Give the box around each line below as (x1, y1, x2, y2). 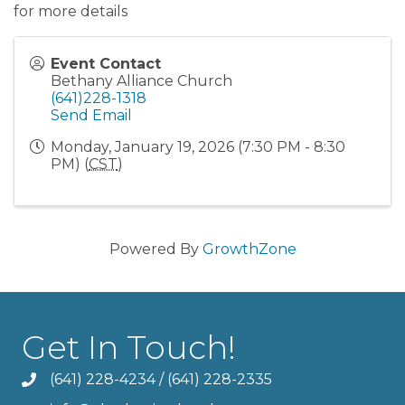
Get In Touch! (22, 326, 236, 367)
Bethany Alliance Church (51, 71, 232, 89)
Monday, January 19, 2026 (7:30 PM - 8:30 (51, 137, 345, 155)
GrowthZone (202, 240, 297, 258)
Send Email (51, 106, 132, 124)
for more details (14, 2, 127, 20)
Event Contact (51, 54, 161, 72)
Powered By (108, 240, 202, 258)
